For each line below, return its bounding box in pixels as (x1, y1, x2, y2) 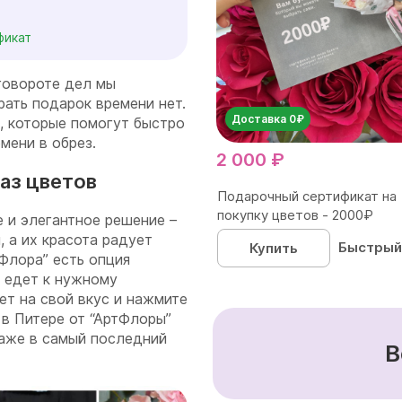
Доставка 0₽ (232, 111, 304, 126)
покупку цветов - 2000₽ (217, 205, 373, 223)
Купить (249, 239, 298, 257)
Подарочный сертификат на (217, 187, 397, 205)
